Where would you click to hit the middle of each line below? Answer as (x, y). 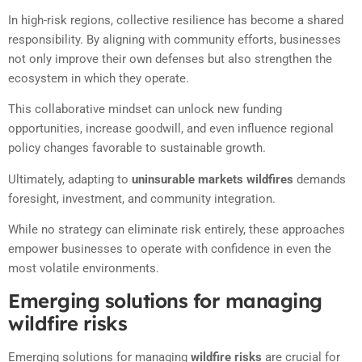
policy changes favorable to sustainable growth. (137, 148)
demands (320, 179)
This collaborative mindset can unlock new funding (145, 109)
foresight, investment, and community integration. (142, 198)
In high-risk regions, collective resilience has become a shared (176, 20)
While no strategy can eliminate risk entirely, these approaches (177, 229)
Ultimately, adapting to (70, 179)
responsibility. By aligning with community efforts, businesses (175, 39)
